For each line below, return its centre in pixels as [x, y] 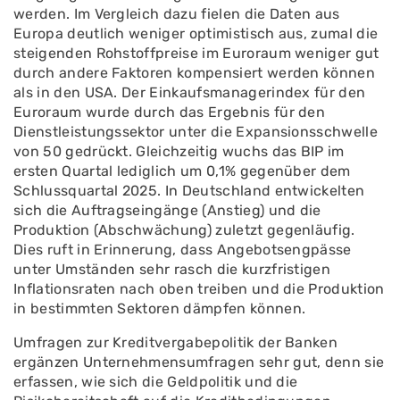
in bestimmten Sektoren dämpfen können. [160, 308]
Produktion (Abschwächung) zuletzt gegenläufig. [184, 230]
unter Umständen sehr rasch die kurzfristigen [172, 269]
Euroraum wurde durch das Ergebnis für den [170, 112]
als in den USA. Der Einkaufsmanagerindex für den [190, 92]
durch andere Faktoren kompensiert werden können [195, 73]
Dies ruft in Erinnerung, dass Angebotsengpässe [183, 250]
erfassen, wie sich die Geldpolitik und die [156, 382]
